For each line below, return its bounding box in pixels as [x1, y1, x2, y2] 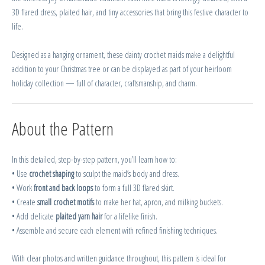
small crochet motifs [37, 196, 94, 208]
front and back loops [34, 182, 93, 194]
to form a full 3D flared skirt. [93, 182, 174, 194]
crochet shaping [29, 167, 74, 180]
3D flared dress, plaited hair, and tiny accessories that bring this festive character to [12, 6, 248, 18]
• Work [12, 182, 34, 194]
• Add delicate [12, 210, 56, 222]
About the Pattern [12, 117, 114, 141]
